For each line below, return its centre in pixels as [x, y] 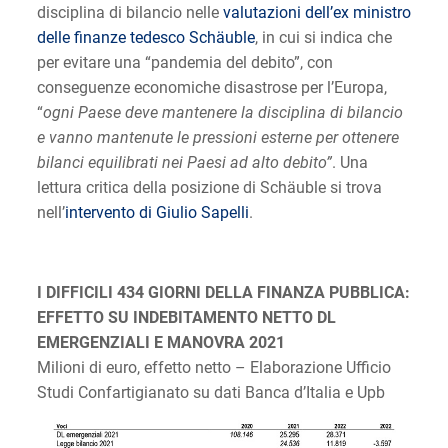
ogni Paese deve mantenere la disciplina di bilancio [222, 112]
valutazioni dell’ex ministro [316, 12]
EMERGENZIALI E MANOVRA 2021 [160, 342]
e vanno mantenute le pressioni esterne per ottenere [217, 137]
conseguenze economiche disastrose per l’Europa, [211, 87]
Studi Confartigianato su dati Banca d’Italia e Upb [210, 392]
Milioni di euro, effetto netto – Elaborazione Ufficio [213, 367]
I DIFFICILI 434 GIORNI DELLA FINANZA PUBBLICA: [223, 292]
